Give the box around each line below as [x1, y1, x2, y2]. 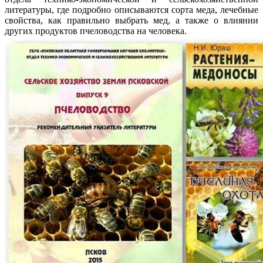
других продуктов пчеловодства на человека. [5, 25, 189, 36]
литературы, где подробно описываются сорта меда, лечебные [5, 4, 258, 15]
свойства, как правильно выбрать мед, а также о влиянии [5, 15, 258, 25]
